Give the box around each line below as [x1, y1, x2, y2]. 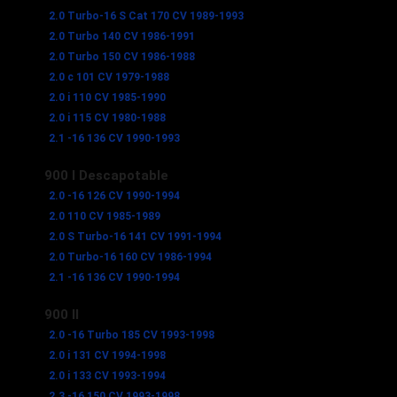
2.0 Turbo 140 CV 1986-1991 [49, 29, 195, 43]
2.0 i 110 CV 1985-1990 [49, 90, 166, 104]
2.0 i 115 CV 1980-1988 [49, 111, 166, 124]
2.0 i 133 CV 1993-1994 [49, 369, 166, 382]
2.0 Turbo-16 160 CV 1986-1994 [49, 250, 212, 263]
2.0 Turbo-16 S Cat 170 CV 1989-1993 [49, 9, 244, 22]
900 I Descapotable [44, 167, 168, 183]
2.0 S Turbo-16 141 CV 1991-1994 [49, 230, 222, 243]
